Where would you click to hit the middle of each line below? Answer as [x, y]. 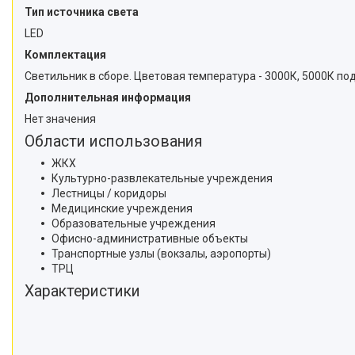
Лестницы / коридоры [109, 193]
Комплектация [65, 54]
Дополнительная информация [108, 97]
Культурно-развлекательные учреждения [162, 178]
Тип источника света [82, 11]
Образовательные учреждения [134, 223]
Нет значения [60, 118]
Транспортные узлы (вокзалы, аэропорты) [161, 253]
